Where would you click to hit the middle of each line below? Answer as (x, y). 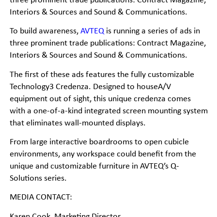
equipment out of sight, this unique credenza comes (100, 99)
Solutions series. (38, 179)
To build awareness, (45, 31)
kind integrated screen (108, 111)
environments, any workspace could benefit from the (103, 155)
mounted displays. (114, 123)
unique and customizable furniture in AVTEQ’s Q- (94, 167)
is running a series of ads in (153, 31)
